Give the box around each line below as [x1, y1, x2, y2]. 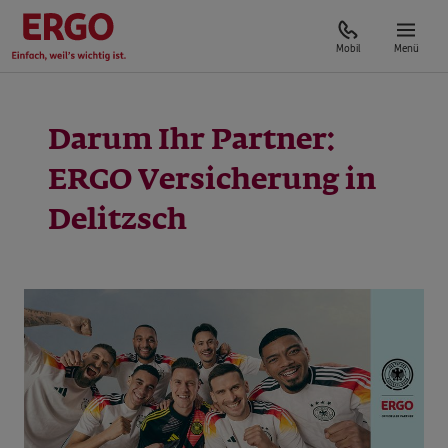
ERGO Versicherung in [48, 167, 376, 195]
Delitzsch [48, 207, 187, 235]
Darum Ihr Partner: [48, 127, 335, 155]
